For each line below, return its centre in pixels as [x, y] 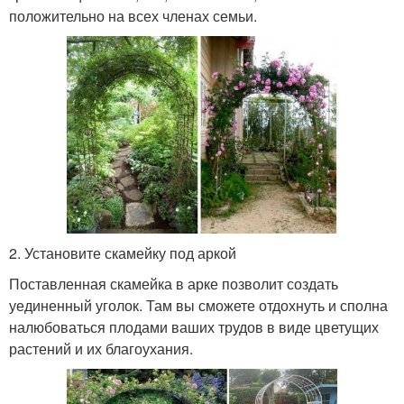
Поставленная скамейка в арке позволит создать [174, 283]
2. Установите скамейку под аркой [123, 252]
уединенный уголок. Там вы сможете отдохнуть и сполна [198, 305]
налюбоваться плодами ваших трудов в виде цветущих [194, 326]
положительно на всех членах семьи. [133, 16]
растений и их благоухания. [101, 348]
